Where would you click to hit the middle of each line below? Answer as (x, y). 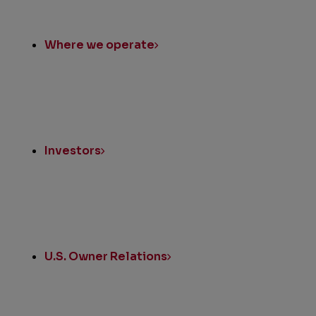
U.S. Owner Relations (106, 257)
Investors (73, 151)
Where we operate (100, 45)
